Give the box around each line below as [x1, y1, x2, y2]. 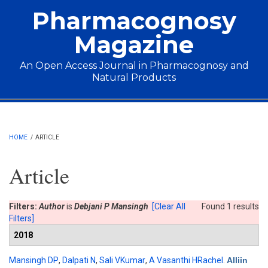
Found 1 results [202, 202, 259, 211]
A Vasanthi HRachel [149, 255, 223, 265]
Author [39, 202, 65, 211]
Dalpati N [62, 255, 96, 265]
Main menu [9, 98, 86, 120]
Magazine [74, 30, 194, 59]
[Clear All [152, 202, 185, 211]
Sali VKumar [99, 255, 145, 265]
